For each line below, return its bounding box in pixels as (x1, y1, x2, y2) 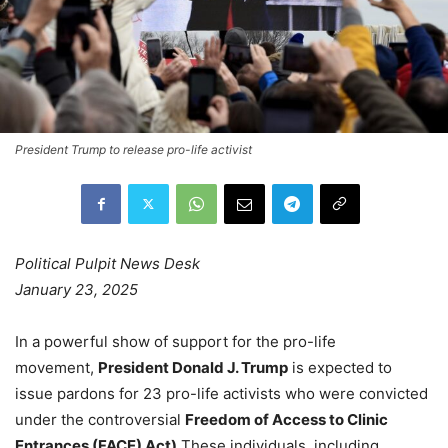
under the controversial (15, 409, 185, 429)
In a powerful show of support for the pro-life (15, 331, 336, 351)
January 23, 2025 (15, 279, 138, 299)
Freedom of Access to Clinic (185, 409, 388, 429)
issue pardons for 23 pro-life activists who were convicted (15, 383, 428, 403)
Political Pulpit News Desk (15, 253, 200, 273)
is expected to (288, 357, 392, 377)
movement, (15, 357, 98, 377)
